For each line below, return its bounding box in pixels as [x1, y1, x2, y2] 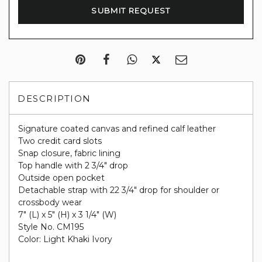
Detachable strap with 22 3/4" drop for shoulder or [18, 185, 219, 195]
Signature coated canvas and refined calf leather [18, 123, 216, 134]
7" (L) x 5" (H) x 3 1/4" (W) [18, 209, 116, 220]
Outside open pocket [18, 173, 105, 183]
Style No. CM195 [18, 222, 84, 232]
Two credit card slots [18, 136, 102, 146]
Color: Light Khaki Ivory [18, 234, 112, 244]
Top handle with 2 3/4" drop [18, 160, 128, 171]
